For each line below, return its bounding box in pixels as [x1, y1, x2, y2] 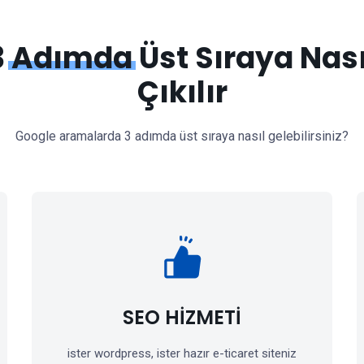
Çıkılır [136, 71, 227, 113]
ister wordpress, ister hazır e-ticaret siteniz [67, 346, 297, 361]
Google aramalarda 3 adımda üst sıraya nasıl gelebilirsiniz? [15, 128, 349, 144]
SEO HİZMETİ [123, 304, 241, 331]
